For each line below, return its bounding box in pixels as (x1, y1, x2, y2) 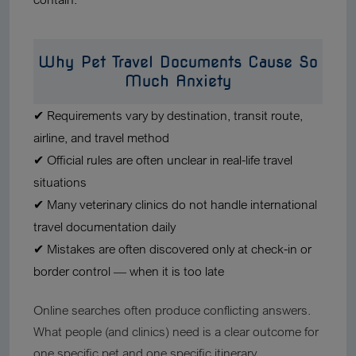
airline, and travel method (33, 130, 169, 145)
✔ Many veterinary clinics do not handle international (33, 196, 317, 212)
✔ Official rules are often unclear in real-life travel (33, 152, 292, 168)
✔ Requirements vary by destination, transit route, (33, 107, 303, 123)
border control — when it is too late (33, 263, 224, 279)
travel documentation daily (33, 219, 176, 234)
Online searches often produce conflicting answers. (33, 302, 311, 318)
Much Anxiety (124, 72, 232, 91)
